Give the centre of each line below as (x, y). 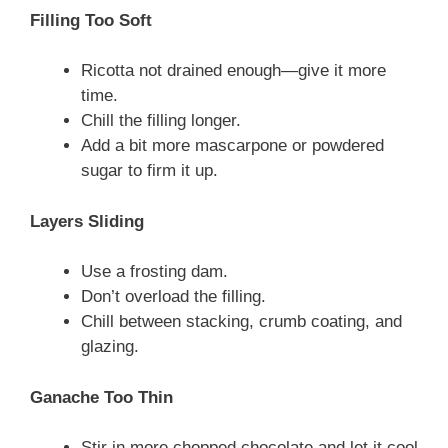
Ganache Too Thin (101, 397)
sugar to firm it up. (149, 171)
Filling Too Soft (91, 20)
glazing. (110, 347)
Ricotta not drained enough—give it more (233, 71)
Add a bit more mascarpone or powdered (232, 146)
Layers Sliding (87, 221)
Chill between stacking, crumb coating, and (241, 322)
